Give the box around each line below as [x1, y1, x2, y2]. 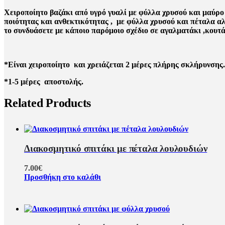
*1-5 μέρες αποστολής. [4, 77, 83, 86]
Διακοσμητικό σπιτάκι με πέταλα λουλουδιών [24, 143, 207, 154]
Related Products [4, 96, 91, 109]
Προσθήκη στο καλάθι [24, 172, 101, 181]
